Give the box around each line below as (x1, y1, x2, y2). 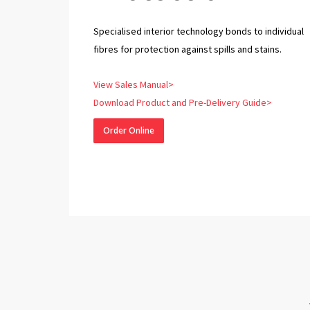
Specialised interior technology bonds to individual (93, 24, 304, 37)
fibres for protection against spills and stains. (93, 42, 282, 55)
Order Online (102, 124, 154, 136)
